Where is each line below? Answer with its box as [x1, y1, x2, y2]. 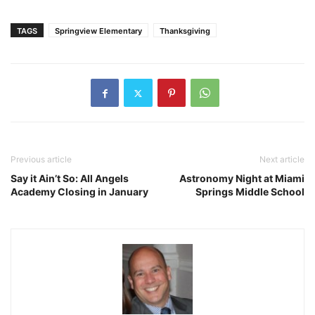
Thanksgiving [160, 26, 210, 37]
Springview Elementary [55, 26, 142, 37]
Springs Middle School [195, 186, 304, 198]
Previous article [11, 154, 72, 165]
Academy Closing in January [11, 186, 148, 198]
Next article [259, 154, 304, 165]
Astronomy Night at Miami [179, 172, 304, 185]
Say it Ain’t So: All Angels [11, 172, 129, 185]
